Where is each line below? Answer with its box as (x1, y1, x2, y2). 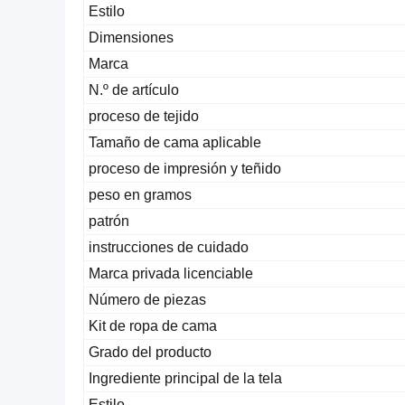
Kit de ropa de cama (89, 318, 217, 334)
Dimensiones (89, 30, 174, 45)
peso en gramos (89, 187, 192, 202)
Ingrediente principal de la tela (89, 371, 282, 386)
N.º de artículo (89, 82, 179, 98)
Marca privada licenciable (89, 266, 253, 281)
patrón (89, 213, 129, 229)
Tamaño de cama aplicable (89, 135, 261, 150)
